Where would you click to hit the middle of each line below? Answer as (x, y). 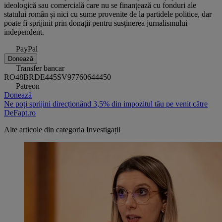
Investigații (103, 129)
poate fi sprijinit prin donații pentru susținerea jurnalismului (96, 23)
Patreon (28, 86)
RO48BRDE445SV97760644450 (57, 77)
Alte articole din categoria (45, 129)
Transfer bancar (40, 68)
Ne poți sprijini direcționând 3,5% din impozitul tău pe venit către (106, 104)
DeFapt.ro (20, 112)
